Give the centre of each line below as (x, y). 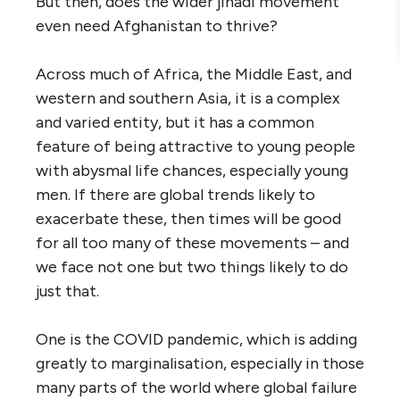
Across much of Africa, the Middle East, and (194, 74)
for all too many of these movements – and (192, 242)
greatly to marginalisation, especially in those (200, 363)
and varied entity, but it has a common (175, 122)
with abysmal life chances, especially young (192, 170)
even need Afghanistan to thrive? (157, 25)
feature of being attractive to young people (196, 146)
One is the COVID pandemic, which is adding (196, 339)
